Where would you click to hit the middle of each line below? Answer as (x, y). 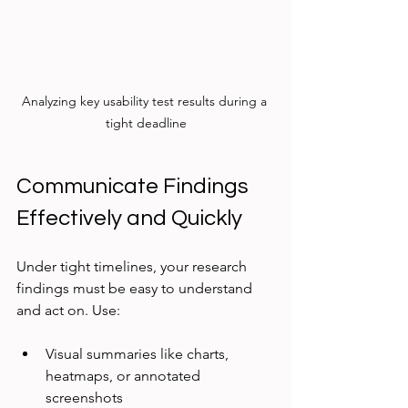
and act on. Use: (68, 310)
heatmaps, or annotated (125, 375)
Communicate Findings (135, 186)
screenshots (84, 397)
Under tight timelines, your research (133, 266)
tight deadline (146, 122)
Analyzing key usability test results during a (146, 101)
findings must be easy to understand (136, 288)
